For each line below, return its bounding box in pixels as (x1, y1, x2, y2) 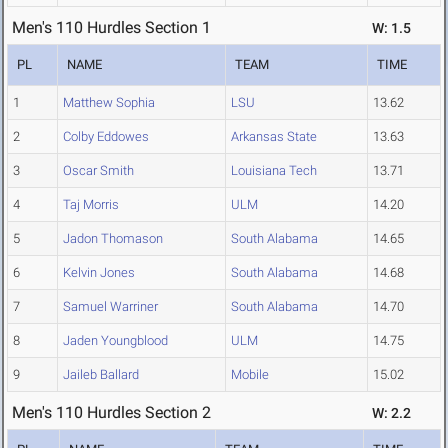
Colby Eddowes (63, 129, 149, 145)
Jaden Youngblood (63, 333, 168, 349)
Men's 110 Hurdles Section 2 (12, 403, 211, 423)
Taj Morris (63, 197, 119, 213)
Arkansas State (231, 129, 317, 145)
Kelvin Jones (63, 265, 135, 281)
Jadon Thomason (63, 231, 163, 247)
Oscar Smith (63, 163, 134, 179)
